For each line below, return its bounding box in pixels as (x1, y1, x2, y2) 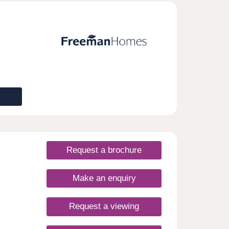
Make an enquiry (72, 173, 136, 184)
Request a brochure (66, 145, 142, 155)
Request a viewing (69, 201, 139, 212)
